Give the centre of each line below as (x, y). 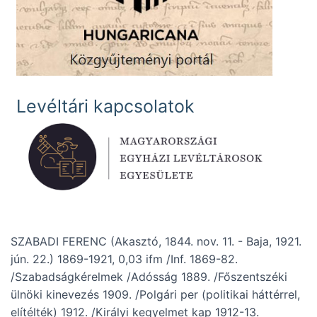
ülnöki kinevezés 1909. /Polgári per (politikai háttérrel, (155, 295)
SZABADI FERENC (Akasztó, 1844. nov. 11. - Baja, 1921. (156, 242)
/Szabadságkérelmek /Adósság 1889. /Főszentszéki (149, 277)
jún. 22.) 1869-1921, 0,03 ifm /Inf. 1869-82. (124, 259)
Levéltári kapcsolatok (105, 106)
